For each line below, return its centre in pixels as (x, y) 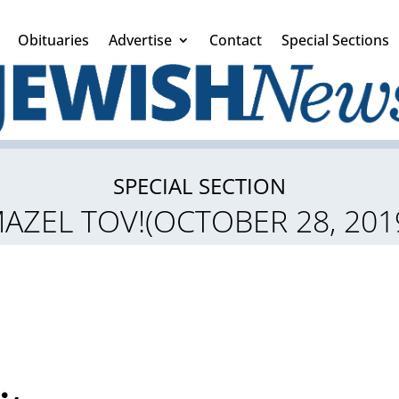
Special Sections (335, 40)
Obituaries (53, 40)
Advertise (140, 40)
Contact (236, 40)
